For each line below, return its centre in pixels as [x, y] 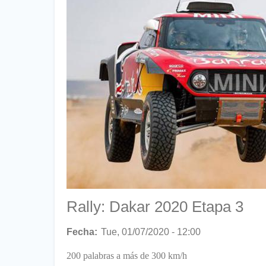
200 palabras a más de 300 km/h [127, 255]
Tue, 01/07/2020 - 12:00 [151, 232]
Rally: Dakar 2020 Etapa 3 [155, 206]
